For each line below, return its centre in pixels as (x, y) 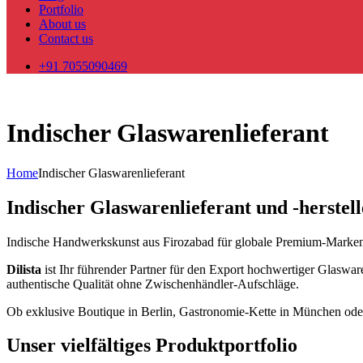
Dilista (24, 269)
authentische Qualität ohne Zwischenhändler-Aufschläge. (153, 284)
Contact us (66, 38)
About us (62, 23)
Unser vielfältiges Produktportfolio (152, 346)
